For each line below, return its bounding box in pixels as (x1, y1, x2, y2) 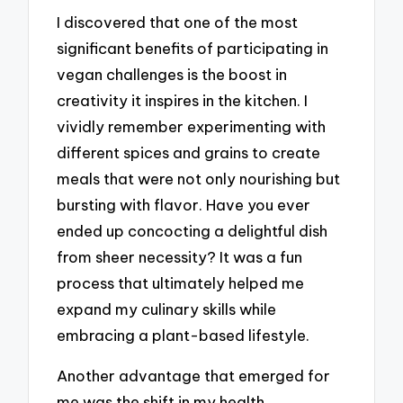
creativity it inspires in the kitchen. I (57, 91, 309, 111)
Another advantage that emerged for (57, 365, 331, 385)
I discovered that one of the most (57, 13, 299, 32)
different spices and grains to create (57, 143, 321, 163)
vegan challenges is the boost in (57, 65, 288, 85)
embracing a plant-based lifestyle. (57, 326, 310, 345)
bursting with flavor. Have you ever (57, 195, 311, 215)
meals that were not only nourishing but (57, 169, 341, 189)
